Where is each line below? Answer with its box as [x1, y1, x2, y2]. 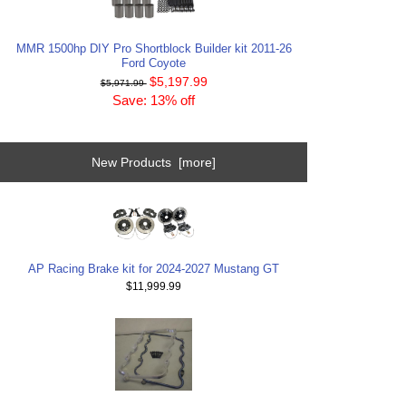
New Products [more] [92, 155, 217, 170]
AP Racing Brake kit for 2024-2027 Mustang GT [28, 261, 280, 275]
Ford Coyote [121, 56, 187, 71]
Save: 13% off [112, 92, 196, 108]
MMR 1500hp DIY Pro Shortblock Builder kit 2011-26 [15, 42, 292, 56]
